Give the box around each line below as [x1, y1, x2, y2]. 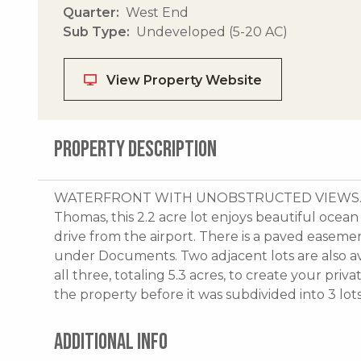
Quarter [63, 4, 116, 20]
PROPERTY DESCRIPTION [54, 135, 217, 163]
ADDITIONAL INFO [54, 328, 168, 355]
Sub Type [63, 23, 127, 39]
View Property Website [103, 72, 262, 88]
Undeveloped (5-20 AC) [136, 23, 288, 39]
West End [126, 4, 189, 20]
